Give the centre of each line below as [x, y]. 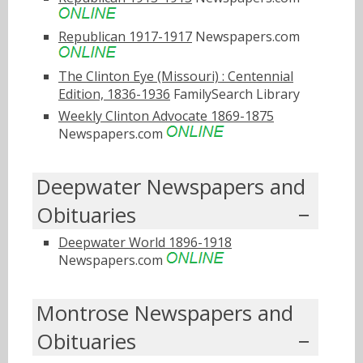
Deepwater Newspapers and [171, 186]
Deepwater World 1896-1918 [145, 242]
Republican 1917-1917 [125, 37]
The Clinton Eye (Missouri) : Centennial [176, 77]
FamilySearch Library [235, 94]
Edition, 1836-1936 [114, 94]
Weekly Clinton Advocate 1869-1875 [166, 115]
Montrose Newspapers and [165, 313]
